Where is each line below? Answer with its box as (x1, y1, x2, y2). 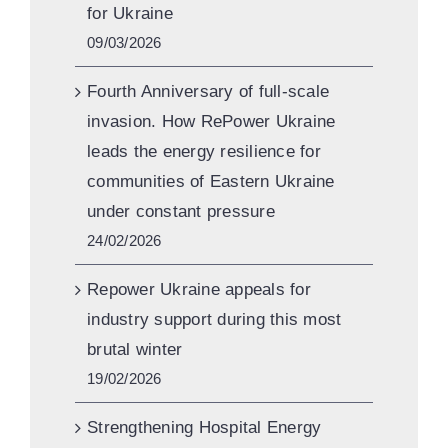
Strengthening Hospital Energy (87, 418, 322, 438)
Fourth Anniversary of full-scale (87, 82, 330, 102)
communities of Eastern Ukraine (87, 172, 335, 192)
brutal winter (87, 340, 183, 360)
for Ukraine (87, 4, 173, 24)
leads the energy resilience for (87, 142, 321, 162)
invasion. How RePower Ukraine (87, 112, 336, 132)
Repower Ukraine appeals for (87, 280, 311, 300)
